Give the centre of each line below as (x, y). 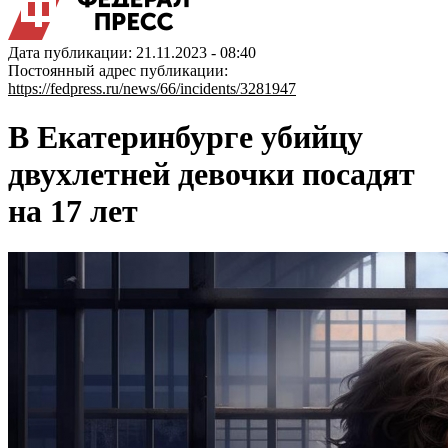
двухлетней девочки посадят (211, 174)
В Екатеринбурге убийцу (185, 137)
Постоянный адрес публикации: (118, 70)
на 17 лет (73, 211)
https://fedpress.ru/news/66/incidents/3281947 (152, 88)
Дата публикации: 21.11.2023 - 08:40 (132, 52)
